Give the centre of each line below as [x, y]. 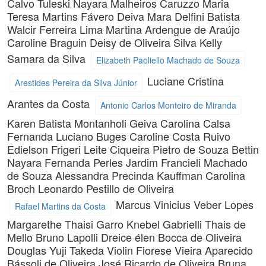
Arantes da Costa [50, 103]
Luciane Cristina [186, 80]
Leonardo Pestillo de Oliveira [106, 188]
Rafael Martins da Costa [60, 206]
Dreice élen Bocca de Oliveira [171, 237]
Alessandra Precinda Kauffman [130, 175]
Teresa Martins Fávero [62, 16]
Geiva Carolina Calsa [180, 123]
